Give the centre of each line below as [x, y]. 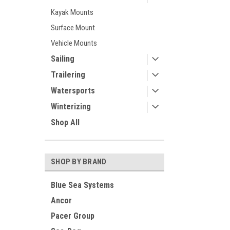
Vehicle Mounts [74, 43]
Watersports [73, 91]
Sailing [63, 59]
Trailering [68, 75]
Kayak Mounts [72, 12]
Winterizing [71, 107]
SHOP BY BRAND [79, 162]
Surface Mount [73, 28]
